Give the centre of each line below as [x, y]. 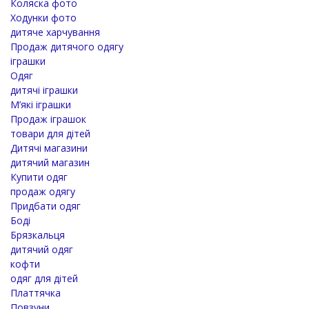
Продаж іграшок [48, 119]
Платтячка [36, 292]
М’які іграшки [41, 104]
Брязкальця [38, 235]
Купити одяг [39, 177]
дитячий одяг [42, 249]
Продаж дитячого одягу [67, 46]
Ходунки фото [43, 17]
